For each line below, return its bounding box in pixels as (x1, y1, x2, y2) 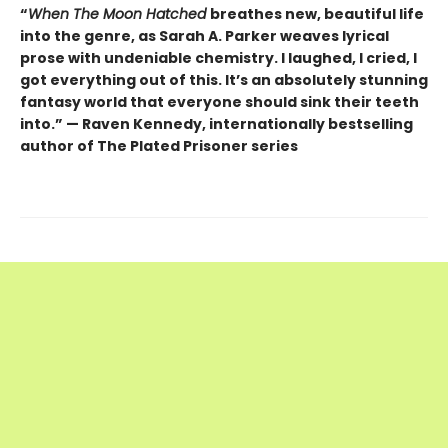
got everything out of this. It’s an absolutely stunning (20, 70, 428, 91)
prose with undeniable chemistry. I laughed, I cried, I (20, 48, 417, 69)
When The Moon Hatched (28, 4, 210, 25)
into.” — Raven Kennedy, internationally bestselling (20, 114, 413, 135)
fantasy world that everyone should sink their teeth (20, 92, 419, 113)
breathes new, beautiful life (210, 4, 424, 25)
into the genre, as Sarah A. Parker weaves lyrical (20, 26, 389, 47)
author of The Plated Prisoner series (20, 136, 298, 157)
